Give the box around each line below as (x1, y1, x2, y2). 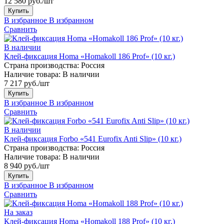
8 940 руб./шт (4, 161, 49, 170)
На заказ (4, 207, 32, 216)
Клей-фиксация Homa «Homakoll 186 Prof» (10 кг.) (4, 51, 175, 60)
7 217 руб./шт (4, 78, 49, 87)
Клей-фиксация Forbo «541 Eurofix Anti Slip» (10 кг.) (4, 134, 181, 143)
